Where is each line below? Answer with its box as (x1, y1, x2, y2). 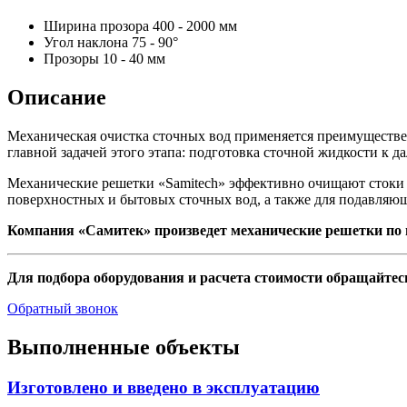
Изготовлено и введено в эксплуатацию (7, 377, 320, 397)
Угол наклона (44, 34, 128, 50)
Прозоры (44, 50, 99, 66)
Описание (7, 84, 106, 109)
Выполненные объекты (7, 334, 240, 359)
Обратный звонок (7, 300, 118, 316)
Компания (7, 222, 74, 238)
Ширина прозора (44, 17, 149, 34)
